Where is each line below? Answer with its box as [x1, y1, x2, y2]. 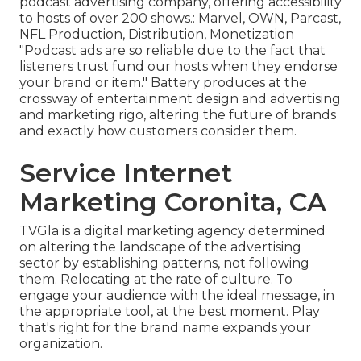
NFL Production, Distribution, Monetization [19, 27, 294, 43]
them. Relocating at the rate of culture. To [19, 272, 293, 288]
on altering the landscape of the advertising [19, 239, 301, 255]
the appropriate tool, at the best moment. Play [19, 304, 320, 320]
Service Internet [19, 157, 232, 189]
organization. [19, 336, 102, 352]
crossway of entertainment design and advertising [19, 91, 341, 107]
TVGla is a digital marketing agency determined [19, 223, 326, 239]
